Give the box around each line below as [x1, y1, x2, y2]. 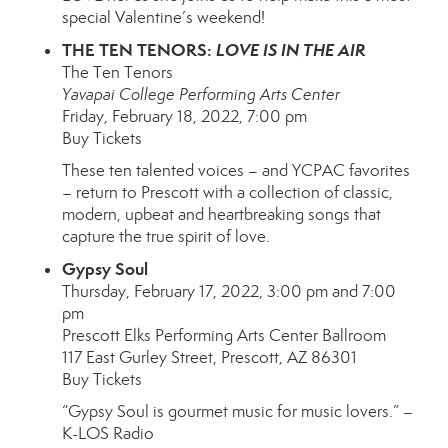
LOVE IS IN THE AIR [216, 39, 366, 61]
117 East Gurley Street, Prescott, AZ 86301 [62, 347, 357, 368]
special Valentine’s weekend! [62, 7, 265, 28]
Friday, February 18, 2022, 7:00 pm [62, 106, 307, 127]
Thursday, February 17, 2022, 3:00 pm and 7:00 [62, 281, 396, 302]
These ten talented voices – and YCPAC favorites [62, 160, 410, 181]
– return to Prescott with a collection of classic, [62, 182, 393, 203]
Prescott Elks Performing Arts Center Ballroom [62, 325, 386, 346]
